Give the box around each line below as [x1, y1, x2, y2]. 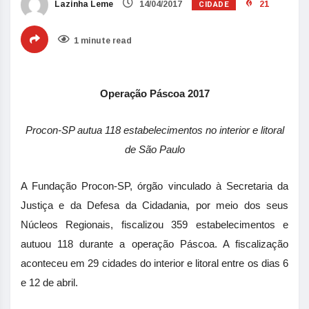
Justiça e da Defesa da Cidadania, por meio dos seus [21, 199, 288, 211]
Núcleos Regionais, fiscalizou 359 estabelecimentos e [21, 219, 288, 230]
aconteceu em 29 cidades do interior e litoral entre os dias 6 [21, 257, 288, 269]
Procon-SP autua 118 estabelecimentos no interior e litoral [25, 124, 284, 136]
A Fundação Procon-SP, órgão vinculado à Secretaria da [21, 180, 288, 192]
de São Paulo [124, 143, 185, 155]
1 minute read [74, 36, 132, 46]
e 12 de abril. [21, 277, 78, 288]
